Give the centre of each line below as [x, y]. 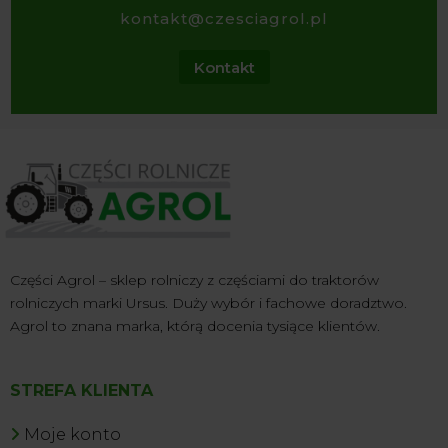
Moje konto [72, 435]
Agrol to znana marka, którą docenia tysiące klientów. [195, 326]
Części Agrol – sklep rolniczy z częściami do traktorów [194, 280]
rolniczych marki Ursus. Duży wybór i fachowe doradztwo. [208, 303]
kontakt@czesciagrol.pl [224, 19]
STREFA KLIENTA [81, 391]
